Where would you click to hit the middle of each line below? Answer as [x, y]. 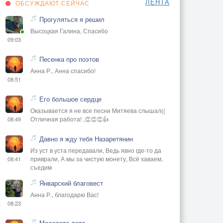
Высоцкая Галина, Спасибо [69, 30]
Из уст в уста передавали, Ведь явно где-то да [96, 150]
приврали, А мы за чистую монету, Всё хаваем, [97, 158]
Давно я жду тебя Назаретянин [86, 138]
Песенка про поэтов [69, 59]
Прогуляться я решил [72, 19]
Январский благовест [71, 183]
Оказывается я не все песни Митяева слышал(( [98, 110]
